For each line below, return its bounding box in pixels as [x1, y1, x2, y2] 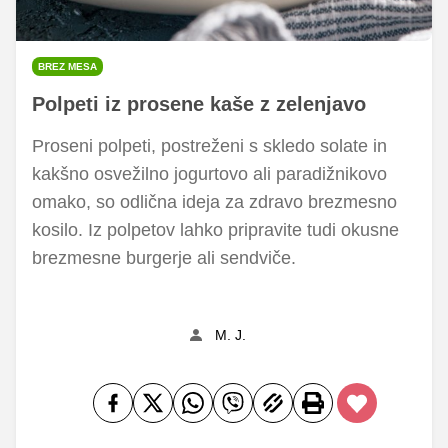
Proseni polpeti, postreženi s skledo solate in [32, 135, 387, 156]
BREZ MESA [38, 60, 97, 72]
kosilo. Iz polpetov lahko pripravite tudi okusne [32, 219, 399, 240]
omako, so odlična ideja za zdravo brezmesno [32, 191, 397, 212]
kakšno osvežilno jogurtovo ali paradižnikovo [32, 163, 387, 184]
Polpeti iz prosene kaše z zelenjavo [32, 92, 366, 115]
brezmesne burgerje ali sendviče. [32, 247, 296, 268]
